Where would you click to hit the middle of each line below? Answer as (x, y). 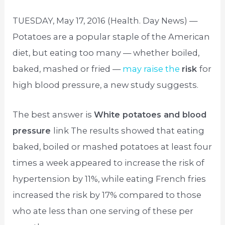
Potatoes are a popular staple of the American (111, 37)
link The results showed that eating (129, 130)
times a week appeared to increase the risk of (109, 162)
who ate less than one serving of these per (103, 211)
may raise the (152, 69)
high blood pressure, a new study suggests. (106, 85)
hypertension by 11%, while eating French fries (109, 179)
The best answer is (53, 114)
